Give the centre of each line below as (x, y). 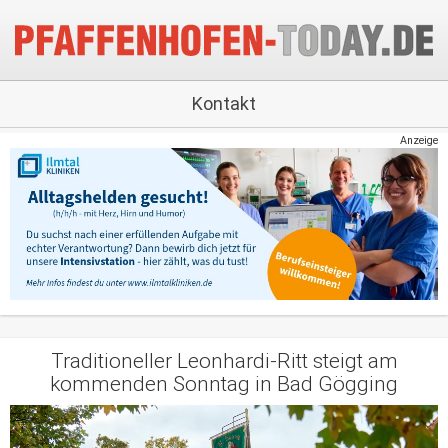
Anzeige (419, 140)
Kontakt (224, 103)
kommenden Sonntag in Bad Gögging (224, 383)
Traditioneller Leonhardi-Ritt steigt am (224, 360)
